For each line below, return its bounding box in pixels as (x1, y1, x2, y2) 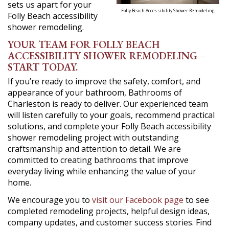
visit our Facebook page (92, 194, 184, 205)
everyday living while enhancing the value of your (8, 166, 196, 177)
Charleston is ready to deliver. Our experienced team (8, 98, 208, 109)
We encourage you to (8, 194, 92, 205)
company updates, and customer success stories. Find (8, 217, 212, 228)
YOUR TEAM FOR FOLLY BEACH (8, 38, 160, 51)
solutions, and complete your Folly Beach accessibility (8, 121, 211, 132)
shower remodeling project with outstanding (8, 132, 179, 143)
